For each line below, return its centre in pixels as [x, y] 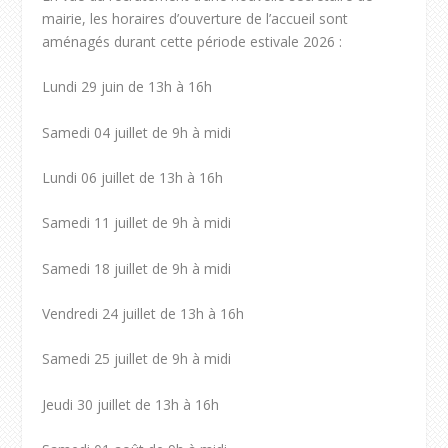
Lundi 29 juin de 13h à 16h [127, 87]
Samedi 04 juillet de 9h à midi [137, 132]
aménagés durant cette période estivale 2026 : [192, 41]
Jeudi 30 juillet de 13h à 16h [131, 404]
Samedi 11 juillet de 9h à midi [137, 223]
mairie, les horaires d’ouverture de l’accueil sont [195, 18]
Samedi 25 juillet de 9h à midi [137, 359]
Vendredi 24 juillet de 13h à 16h [143, 314]
